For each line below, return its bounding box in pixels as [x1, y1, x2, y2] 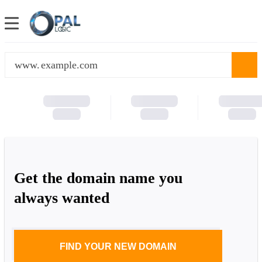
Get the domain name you [14, 169, 182, 187]
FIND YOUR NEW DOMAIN [60, 241, 177, 251]
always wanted [14, 189, 109, 206]
